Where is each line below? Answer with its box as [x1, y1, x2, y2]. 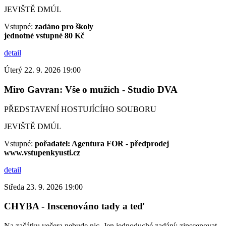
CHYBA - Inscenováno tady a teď [4, 201, 144, 212]
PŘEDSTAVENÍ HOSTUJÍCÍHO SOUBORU [4, 104, 156, 114]
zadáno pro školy [35, 22, 93, 31]
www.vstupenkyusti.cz [4, 148, 80, 157]
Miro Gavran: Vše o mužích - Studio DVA [4, 84, 178, 95]
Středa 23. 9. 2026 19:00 [4, 182, 83, 191]
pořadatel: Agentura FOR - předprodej [35, 139, 169, 148]
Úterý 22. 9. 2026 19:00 [4, 66, 81, 75]
